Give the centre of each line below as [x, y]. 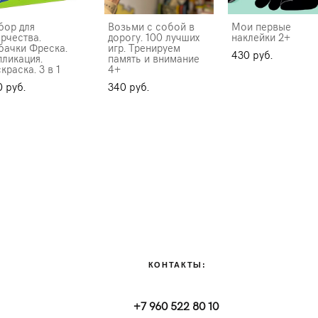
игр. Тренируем [144, 47]
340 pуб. [128, 86]
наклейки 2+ [261, 37]
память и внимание [153, 58]
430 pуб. [252, 54]
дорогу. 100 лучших [153, 37]
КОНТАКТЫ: [177, 265]
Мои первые [261, 26]
